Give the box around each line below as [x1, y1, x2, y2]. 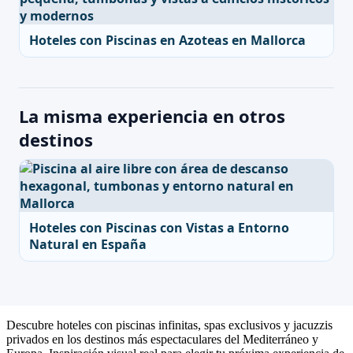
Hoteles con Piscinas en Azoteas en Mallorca [29, 32, 306, 49]
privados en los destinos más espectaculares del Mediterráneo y [6, 333, 318, 346]
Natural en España [29, 236, 147, 253]
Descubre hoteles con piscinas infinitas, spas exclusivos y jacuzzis [6, 318, 333, 332]
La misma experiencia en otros [19, 104, 285, 128]
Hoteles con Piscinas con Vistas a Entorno [29, 219, 289, 236]
